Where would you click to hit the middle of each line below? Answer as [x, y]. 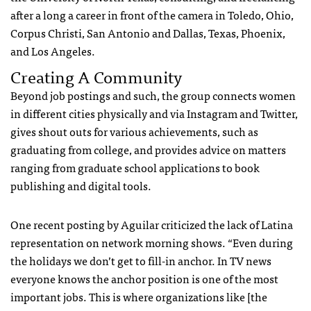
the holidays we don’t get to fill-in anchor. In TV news [141, 260]
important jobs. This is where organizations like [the [139, 296]
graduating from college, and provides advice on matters [148, 149]
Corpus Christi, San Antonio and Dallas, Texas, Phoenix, [148, 32]
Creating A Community [96, 76]
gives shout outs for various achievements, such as [134, 131]
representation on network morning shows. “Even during [152, 242]
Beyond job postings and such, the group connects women [153, 95]
